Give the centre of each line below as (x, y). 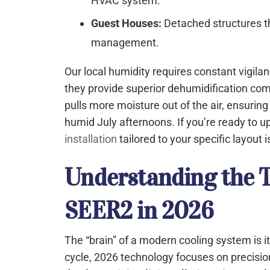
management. (125, 42)
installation (91, 139)
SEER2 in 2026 (139, 210)
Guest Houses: (127, 23)
